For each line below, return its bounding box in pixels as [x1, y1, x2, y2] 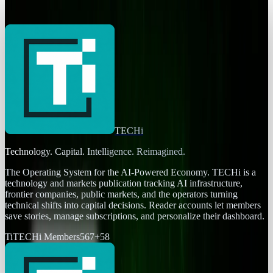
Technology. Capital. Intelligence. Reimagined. [5, 146, 185, 157]
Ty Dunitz [5, 12, 46, 24]
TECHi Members [13, 232, 80, 243]
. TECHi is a [207, 167, 256, 178]
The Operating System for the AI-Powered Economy [5, 167, 207, 178]
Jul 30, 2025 [46, 12, 101, 24]
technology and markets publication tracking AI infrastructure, [5, 178, 243, 189]
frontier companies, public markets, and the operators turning [5, 189, 238, 200]
